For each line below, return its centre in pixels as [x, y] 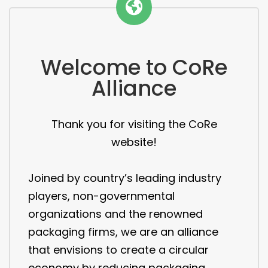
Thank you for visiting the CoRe [134, 124]
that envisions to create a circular [118, 249]
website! [134, 142]
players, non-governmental [101, 196]
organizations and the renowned [115, 214]
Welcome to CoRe [134, 67]
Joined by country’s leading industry [125, 178]
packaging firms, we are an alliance [123, 232]
